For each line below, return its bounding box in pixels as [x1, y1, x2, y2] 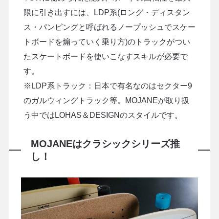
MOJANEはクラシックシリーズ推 [30, 138, 180, 149]
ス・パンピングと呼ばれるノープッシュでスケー [23, 22, 196, 31]
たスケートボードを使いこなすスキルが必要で [23, 52, 188, 61]
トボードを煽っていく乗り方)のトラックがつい [23, 37, 190, 46]
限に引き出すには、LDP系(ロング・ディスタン [23, 8, 190, 17]
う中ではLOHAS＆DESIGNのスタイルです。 [23, 110, 182, 119]
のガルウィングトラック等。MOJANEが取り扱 [23, 96, 189, 105]
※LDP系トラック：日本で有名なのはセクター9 [23, 81, 192, 90]
